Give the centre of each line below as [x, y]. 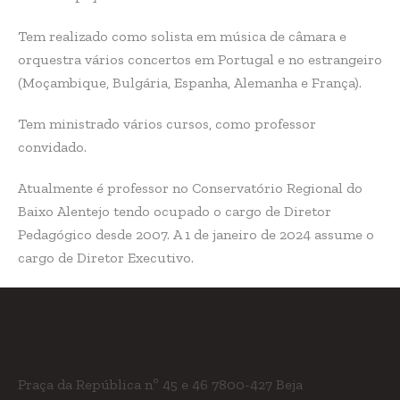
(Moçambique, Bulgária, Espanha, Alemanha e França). [190, 83]
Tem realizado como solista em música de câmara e [182, 36]
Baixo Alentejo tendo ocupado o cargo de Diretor [175, 211]
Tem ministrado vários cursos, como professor [167, 124]
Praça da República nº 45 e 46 [115, 384]
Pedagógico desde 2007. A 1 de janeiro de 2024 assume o [196, 234]
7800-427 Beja [258, 384]
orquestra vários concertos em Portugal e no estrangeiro [200, 59]
